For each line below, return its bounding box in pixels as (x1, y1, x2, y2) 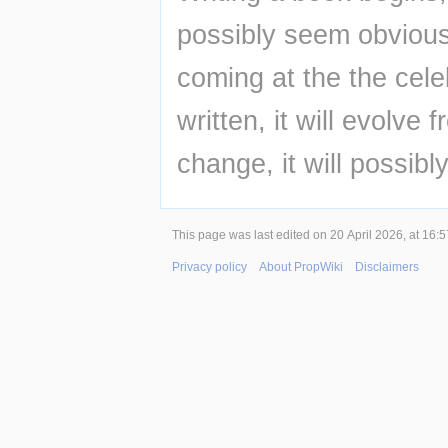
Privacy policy (172, 260, 247, 275)
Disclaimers (355, 260, 419, 275)
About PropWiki (259, 260, 343, 275)
